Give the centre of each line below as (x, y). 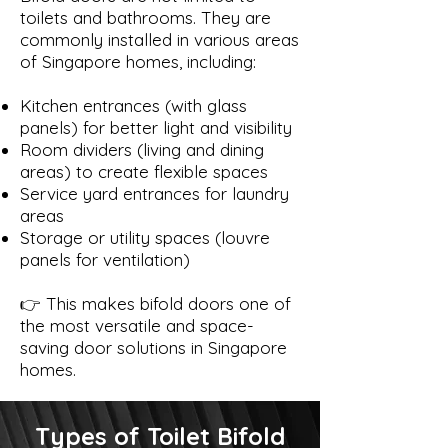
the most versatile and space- (137, 325)
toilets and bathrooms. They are (145, 17)
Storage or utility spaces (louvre (145, 237)
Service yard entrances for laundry (154, 193)
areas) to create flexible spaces (144, 171)
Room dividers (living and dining (142, 149)
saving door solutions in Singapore (153, 347)
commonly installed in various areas (159, 39)
